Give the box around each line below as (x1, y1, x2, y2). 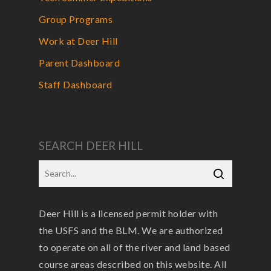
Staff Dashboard (39, 79, 113, 90)
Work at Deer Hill (39, 35, 118, 47)
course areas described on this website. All (39, 258, 227, 270)
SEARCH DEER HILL (39, 139, 143, 152)
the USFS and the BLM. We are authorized (39, 224, 223, 236)
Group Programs (39, 13, 113, 25)
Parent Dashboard (39, 57, 120, 68)
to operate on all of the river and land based (39, 241, 230, 253)
